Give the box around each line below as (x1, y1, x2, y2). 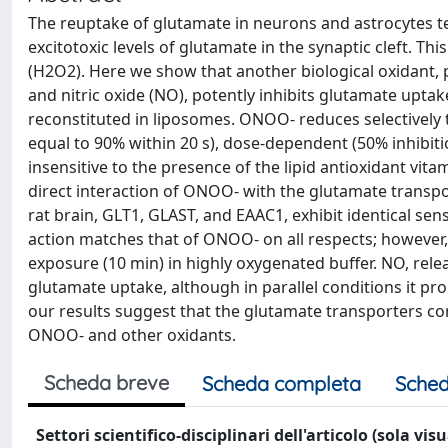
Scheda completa (202, 371, 361, 396)
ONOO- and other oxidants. (28, 324, 236, 346)
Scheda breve (44, 370, 169, 395)
